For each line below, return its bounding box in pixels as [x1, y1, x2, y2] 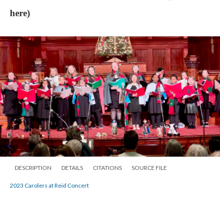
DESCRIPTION [15, 164, 52, 171]
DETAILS [61, 164, 83, 171]
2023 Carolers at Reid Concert [10, 181, 89, 189]
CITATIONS [93, 164, 122, 171]
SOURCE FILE [132, 164, 167, 171]
